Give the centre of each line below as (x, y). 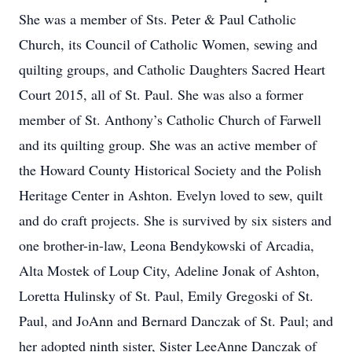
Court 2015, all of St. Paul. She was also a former (161, 94)
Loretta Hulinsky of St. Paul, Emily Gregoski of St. (166, 295)
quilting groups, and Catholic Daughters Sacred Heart (172, 69)
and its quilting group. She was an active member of (168, 145)
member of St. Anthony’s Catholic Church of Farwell (170, 119)
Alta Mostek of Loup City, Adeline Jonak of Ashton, (169, 270)
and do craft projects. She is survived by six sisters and (175, 220)
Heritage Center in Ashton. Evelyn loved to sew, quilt (171, 195)
